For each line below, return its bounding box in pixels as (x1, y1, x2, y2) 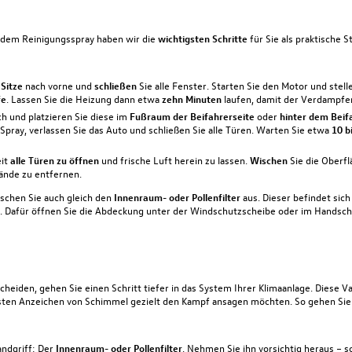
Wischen (249, 153, 288, 167)
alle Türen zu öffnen (9, 153, 101, 167)
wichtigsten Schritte (157, 31, 247, 45)
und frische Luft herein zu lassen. (101, 153, 250, 167)
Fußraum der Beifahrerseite (126, 108, 255, 123)
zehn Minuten (161, 91, 222, 105)
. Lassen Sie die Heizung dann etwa (5, 91, 162, 105)
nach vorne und (22, 78, 94, 92)
